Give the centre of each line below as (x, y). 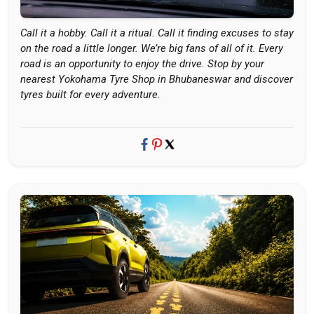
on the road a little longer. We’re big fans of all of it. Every (152, 48)
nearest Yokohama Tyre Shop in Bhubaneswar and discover (157, 79)
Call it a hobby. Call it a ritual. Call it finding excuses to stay (157, 33)
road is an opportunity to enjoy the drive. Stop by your (142, 64)
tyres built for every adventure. (90, 95)
